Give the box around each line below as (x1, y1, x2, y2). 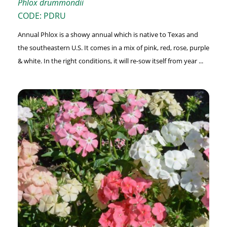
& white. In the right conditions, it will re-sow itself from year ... (17, 56, 203, 66)
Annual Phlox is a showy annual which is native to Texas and (17, 30, 198, 40)
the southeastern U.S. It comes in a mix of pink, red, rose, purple (17, 43, 209, 53)
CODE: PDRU (17, 10, 66, 22)
